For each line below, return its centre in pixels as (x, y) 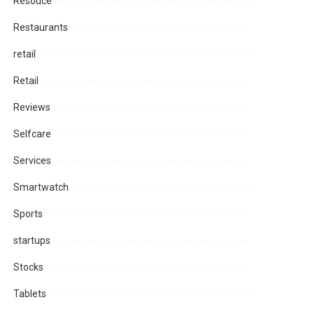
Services (33, 161)
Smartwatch (41, 187)
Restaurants (41, 28)
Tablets (30, 294)
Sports (28, 214)
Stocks (29, 267)
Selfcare (33, 134)
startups (32, 241)
